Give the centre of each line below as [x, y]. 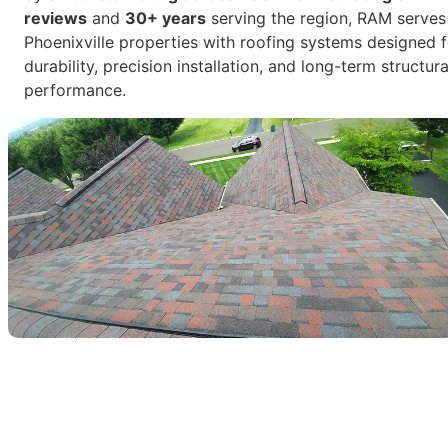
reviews [55, 18]
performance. [75, 90]
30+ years [165, 18]
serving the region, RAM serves [326, 18]
